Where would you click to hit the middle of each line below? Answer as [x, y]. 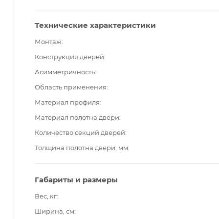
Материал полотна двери [77, 117]
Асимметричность [65, 72]
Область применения [71, 87]
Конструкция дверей [69, 56]
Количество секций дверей [80, 132]
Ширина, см [55, 211]
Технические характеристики [95, 25]
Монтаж [48, 41]
